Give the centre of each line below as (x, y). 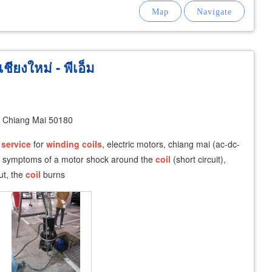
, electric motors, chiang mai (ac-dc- (171, 144)
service (16, 144)
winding (63, 144)
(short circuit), (198, 159)
